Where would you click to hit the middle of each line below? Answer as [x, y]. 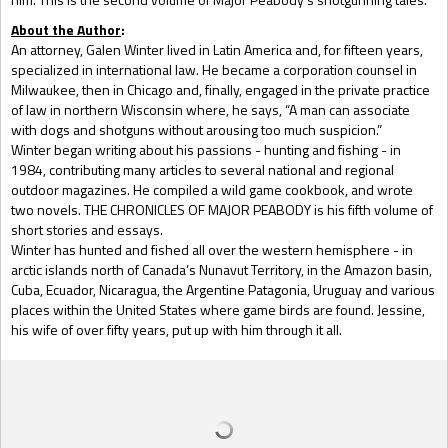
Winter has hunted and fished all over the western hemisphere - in [212, 249]
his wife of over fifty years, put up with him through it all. [176, 329]
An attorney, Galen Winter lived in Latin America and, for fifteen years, [217, 49]
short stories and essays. [87, 229]
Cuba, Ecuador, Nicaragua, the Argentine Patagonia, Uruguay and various [223, 289]
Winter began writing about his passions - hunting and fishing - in [206, 149]
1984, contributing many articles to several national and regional [202, 169]
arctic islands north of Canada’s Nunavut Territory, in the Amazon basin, [221, 269]
